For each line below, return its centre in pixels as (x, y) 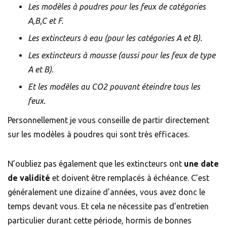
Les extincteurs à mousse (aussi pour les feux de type (122, 55)
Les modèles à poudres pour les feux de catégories (117, 7)
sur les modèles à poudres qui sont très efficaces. (101, 135)
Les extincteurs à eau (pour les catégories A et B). (116, 38)
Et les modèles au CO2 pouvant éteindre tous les (114, 87)
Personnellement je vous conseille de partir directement (108, 120)
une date (201, 164)
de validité (29, 178)
